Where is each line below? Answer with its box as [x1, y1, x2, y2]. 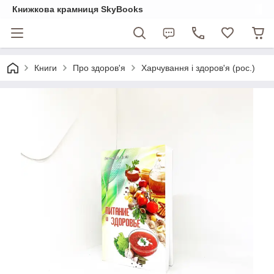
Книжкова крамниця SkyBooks [12, 4, 143, 14]
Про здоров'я [73, 63, 125, 73]
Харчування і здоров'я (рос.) [141, 63, 255, 73]
